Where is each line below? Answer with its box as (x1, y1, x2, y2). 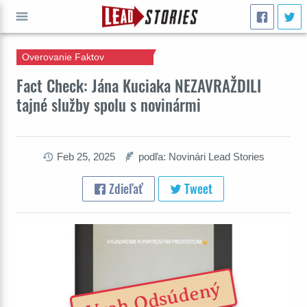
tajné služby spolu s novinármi (16, 93, 201, 116)
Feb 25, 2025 (56, 151, 115, 162)
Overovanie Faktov (22, 51, 104, 62)
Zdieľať (106, 179, 143, 197)
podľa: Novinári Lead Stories (138, 151, 265, 162)
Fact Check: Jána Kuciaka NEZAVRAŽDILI (16, 73, 261, 97)
